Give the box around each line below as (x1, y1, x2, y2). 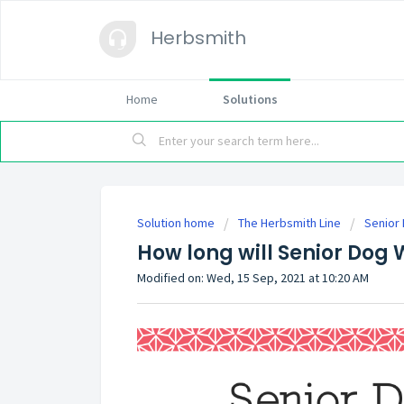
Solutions (222, 91, 278, 107)
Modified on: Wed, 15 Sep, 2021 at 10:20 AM (137, 270, 369, 286)
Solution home (137, 215, 217, 231)
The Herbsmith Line (238, 215, 341, 231)
